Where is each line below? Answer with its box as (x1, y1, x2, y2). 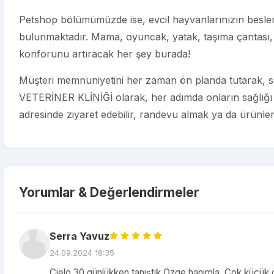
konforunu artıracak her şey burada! (19, 48, 190, 60)
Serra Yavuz (50, 230, 109, 242)
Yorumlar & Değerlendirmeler (19, 184, 199, 200)
